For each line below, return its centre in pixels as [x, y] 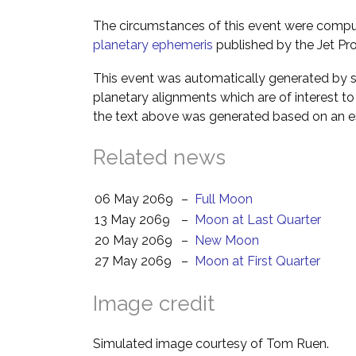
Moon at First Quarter [257, 261]
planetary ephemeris [153, 45]
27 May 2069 [133, 261]
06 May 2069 [134, 199]
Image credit [154, 304]
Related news [159, 157]
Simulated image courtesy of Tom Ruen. [211, 344]
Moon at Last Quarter [258, 220]
